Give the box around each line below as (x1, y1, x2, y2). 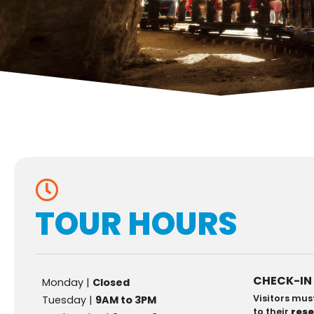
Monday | (42, 275, 93, 289)
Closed (93, 275, 130, 289)
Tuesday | (42, 292, 95, 307)
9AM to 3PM (95, 292, 156, 307)
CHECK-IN (253, 272, 312, 289)
